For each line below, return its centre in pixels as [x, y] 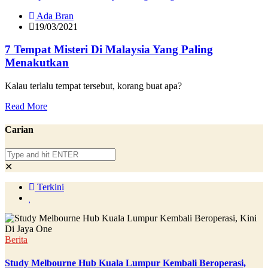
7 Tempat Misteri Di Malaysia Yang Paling [109, 50]
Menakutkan [37, 63]
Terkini [49, 187]
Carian [19, 130]
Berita [16, 239]
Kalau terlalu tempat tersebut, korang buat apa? [93, 86]
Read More [26, 106]
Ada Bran [54, 16]
